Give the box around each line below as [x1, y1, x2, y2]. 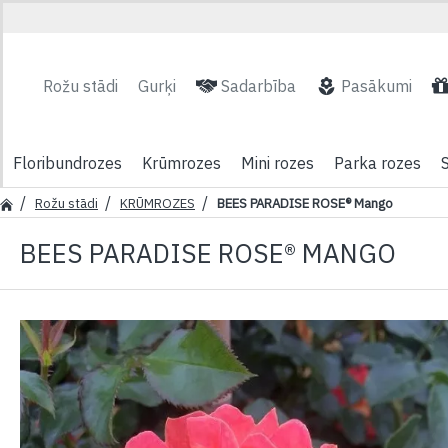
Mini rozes [241, 152, 314, 173]
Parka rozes [334, 152, 421, 173]
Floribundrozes [13, 152, 122, 173]
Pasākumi [341, 75, 412, 96]
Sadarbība [221, 75, 296, 96]
